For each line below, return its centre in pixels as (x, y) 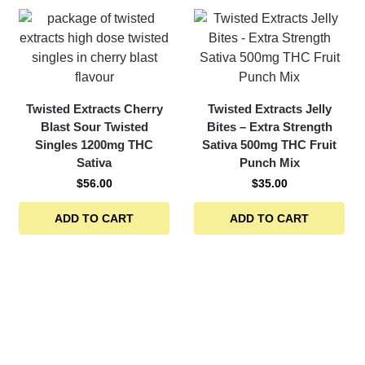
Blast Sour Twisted (94, 127)
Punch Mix (269, 163)
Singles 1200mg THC (95, 145)
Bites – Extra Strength (269, 127)
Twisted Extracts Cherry (94, 109)
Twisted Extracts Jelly (269, 109)
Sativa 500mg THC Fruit (270, 145)
